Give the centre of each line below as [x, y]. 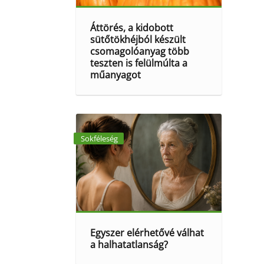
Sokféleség [99, 138]
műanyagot [116, 75]
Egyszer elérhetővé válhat [147, 233]
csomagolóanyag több [140, 51]
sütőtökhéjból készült [138, 39]
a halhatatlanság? [129, 245]
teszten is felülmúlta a [139, 63]
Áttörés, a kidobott [132, 27]
